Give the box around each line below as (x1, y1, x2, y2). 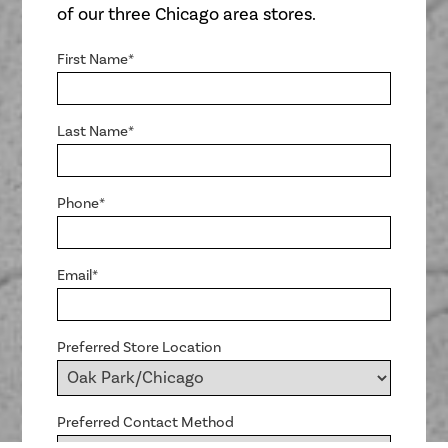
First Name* (57, 50, 135, 70)
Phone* (57, 194, 106, 214)
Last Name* (57, 122, 135, 142)
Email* (57, 266, 99, 286)
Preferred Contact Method (57, 413, 235, 433)
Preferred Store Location (57, 338, 222, 358)
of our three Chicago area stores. (57, 3, 317, 27)
